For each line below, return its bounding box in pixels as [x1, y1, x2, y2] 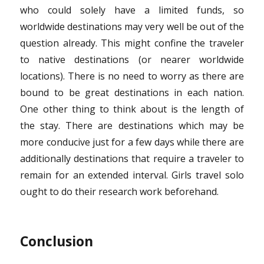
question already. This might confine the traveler [20, 36, 244, 49]
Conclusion [20, 231, 94, 250]
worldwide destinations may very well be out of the [20, 19, 244, 33]
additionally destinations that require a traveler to [20, 151, 244, 165]
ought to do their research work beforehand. [20, 184, 219, 198]
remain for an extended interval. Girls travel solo [20, 168, 244, 181]
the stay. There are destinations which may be [20, 118, 244, 132]
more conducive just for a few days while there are [20, 135, 244, 148]
